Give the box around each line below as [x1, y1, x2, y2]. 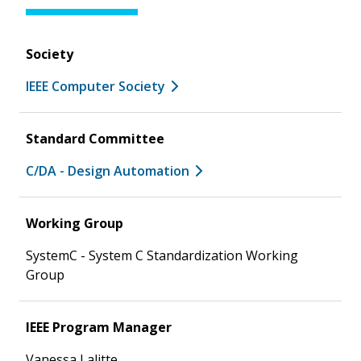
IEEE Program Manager [26, 317, 172, 336]
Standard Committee [26, 129, 164, 147]
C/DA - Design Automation [26, 161, 189, 180]
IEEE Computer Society [26, 77, 165, 95]
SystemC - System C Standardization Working [26, 246, 298, 264]
